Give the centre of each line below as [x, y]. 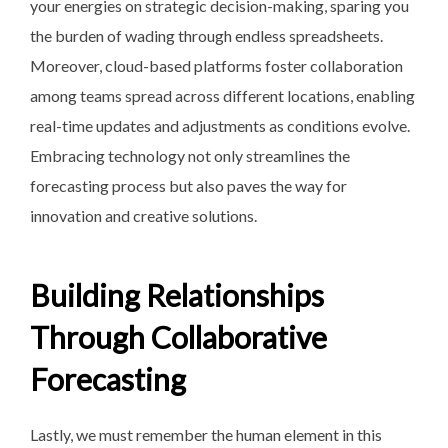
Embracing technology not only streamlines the [190, 155]
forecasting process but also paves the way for [188, 185]
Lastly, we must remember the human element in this [206, 435]
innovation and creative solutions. [143, 215]
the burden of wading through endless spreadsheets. [206, 35]
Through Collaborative [178, 337]
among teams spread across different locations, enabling [222, 95]
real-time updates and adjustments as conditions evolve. [220, 125]
